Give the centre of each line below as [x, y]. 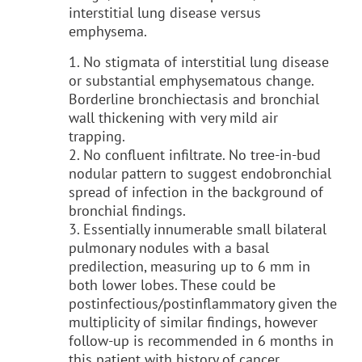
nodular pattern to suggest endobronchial [200, 173]
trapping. [97, 136]
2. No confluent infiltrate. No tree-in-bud [195, 154]
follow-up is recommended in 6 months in [201, 340]
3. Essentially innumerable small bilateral [198, 229]
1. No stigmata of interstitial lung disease [199, 61]
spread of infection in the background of [196, 192]
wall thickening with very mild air [173, 117]
